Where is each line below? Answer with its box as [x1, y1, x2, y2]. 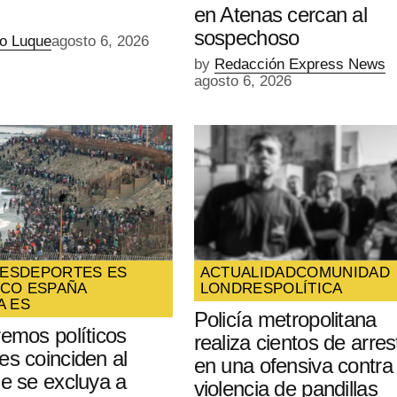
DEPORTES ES [19, 263, 128, 281]
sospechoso [193, 26, 300, 51]
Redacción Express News [214, 56, 385, 74]
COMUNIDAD [296, 263, 391, 281]
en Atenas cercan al [193, 3, 367, 27]
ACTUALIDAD [199, 263, 297, 281]
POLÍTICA [273, 279, 343, 297]
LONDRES [199, 279, 274, 297]
